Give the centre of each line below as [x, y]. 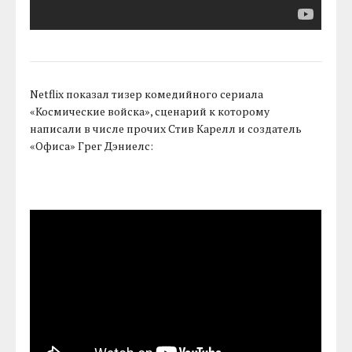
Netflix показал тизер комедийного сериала [147, 94]
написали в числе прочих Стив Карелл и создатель [166, 129]
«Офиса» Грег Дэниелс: [92, 146]
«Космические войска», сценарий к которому [150, 112]
